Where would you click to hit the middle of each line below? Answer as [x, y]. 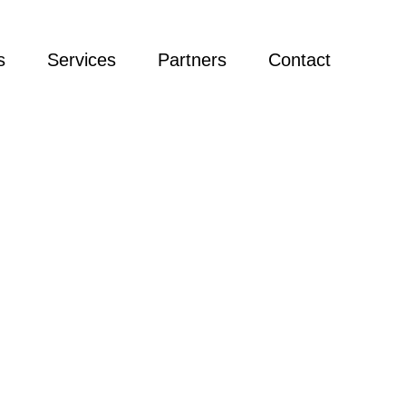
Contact [299, 60]
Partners [192, 60]
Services [82, 60]
